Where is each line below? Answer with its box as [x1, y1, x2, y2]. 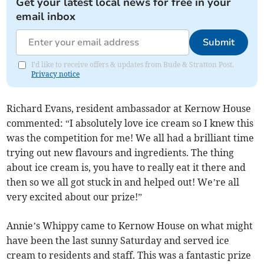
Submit [202, 36, 235, 49]
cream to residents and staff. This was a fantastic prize [6, 249, 252, 262]
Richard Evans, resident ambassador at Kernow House [6, 103, 252, 115]
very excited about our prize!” [6, 191, 143, 203]
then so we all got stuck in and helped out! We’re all [6, 176, 240, 189]
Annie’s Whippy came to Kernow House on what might [6, 220, 253, 232]
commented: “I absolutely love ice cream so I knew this [6, 117, 254, 130]
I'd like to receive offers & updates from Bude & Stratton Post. [31, 60, 235, 70]
